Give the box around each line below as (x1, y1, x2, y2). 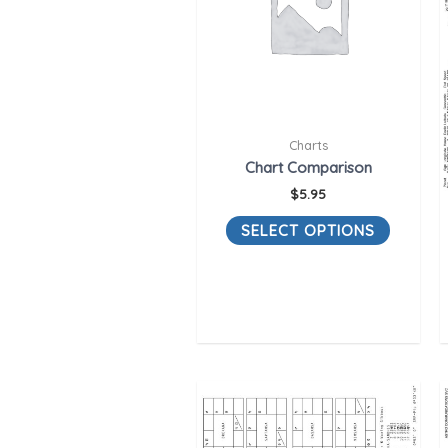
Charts (288, 136, 328, 153)
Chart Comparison (244, 158, 372, 177)
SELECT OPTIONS (241, 220, 376, 240)
